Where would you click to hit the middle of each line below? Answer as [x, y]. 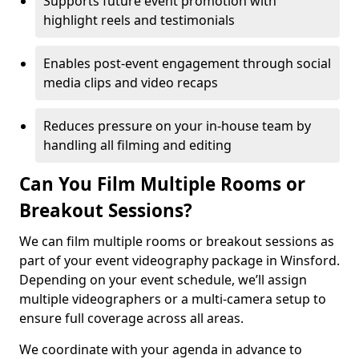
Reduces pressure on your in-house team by [177, 126]
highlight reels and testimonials [139, 20]
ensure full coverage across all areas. [131, 318]
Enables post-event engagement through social [187, 63]
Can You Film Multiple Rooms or [162, 184]
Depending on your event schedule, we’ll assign [163, 280]
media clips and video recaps [131, 83]
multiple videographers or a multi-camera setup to [173, 299]
